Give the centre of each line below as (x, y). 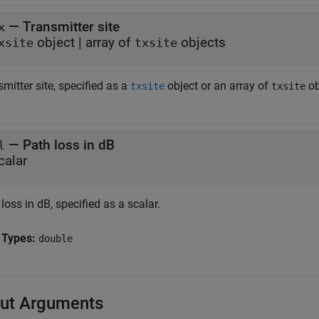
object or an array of (218, 86)
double (56, 239)
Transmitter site (71, 27)
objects (202, 42)
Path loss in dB (69, 145)
